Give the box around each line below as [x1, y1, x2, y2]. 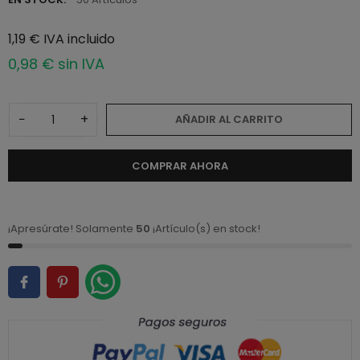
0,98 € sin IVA [8, 54, 104, 75]
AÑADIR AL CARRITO [175, 112, 283, 128]
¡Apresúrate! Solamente [8, 220, 136, 236]
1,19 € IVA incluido [8, 30, 115, 49]
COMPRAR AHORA [132, 158, 228, 174]
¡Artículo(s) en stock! [150, 220, 260, 236]
